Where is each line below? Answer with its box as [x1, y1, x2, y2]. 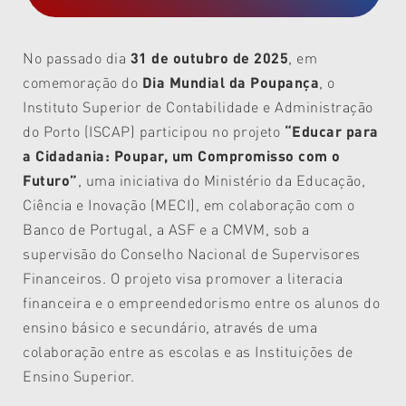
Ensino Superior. [23, 366, 135, 386]
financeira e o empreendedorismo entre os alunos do [23, 293, 381, 313]
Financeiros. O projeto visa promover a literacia [23, 268, 343, 288]
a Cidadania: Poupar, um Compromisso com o [23, 146, 341, 166]
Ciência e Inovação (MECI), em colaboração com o [23, 195, 355, 215]
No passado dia [23, 48, 130, 68]
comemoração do [23, 72, 142, 92]
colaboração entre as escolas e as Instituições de [23, 342, 353, 362]
